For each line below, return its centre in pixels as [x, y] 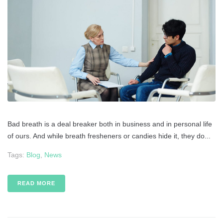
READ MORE [36, 183]
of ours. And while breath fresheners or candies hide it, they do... [109, 136]
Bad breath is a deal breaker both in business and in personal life [110, 124]
